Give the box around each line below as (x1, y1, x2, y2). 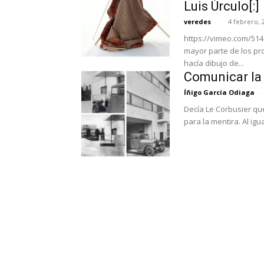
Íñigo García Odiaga (184, 88, 255, 97)
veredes (184, 17, 211, 26)
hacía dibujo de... (184, 58, 244, 68)
